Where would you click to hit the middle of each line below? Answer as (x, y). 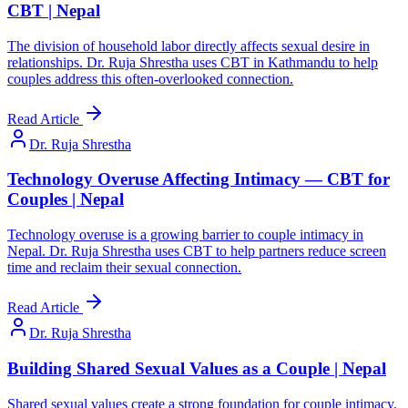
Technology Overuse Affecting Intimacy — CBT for (199, 179)
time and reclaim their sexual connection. (124, 268)
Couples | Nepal (66, 199)
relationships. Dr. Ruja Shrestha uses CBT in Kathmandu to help (193, 62)
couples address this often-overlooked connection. (150, 78)
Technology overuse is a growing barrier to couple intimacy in (185, 235)
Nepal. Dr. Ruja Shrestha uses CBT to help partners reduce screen (197, 251)
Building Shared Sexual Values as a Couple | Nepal (197, 368)
